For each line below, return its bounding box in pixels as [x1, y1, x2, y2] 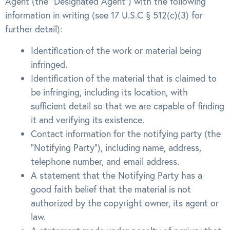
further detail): [5, 23, 62, 35]
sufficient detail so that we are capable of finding [31, 100, 224, 112]
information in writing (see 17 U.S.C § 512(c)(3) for [5, 9, 203, 22]
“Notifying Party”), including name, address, [31, 141, 201, 154]
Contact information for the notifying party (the [31, 127, 221, 140]
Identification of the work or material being [31, 44, 201, 56]
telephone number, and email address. [31, 155, 179, 167]
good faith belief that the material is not [31, 183, 191, 195]
